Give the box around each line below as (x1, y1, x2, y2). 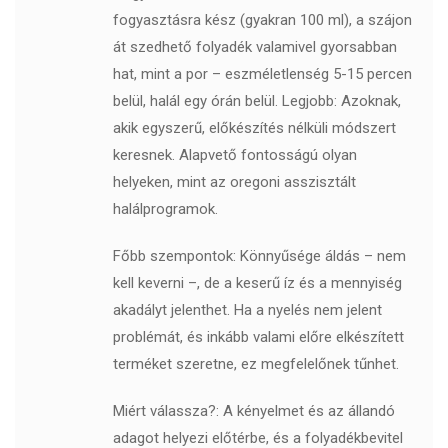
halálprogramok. (112, 200, 218, 219)
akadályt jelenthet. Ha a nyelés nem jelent (112, 301, 382, 320)
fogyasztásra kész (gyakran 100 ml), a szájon (112, 11, 412, 30)
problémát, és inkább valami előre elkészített (112, 328, 404, 347)
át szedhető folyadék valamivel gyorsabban (112, 38, 397, 57)
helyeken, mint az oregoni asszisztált (112, 173, 356, 192)
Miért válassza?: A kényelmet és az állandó (112, 402, 395, 421)
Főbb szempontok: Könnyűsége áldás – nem (112, 247, 406, 266)
